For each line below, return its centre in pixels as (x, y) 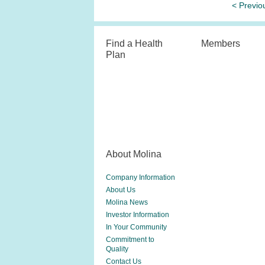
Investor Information (138, 215)
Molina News (127, 202)
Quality (117, 249)
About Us (121, 190)
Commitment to (130, 240)
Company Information (140, 177)
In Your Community (136, 227)
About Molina (134, 154)
